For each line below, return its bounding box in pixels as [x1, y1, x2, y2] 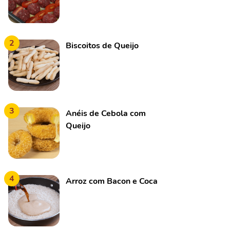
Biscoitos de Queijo [66, 40, 139, 51]
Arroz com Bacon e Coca [66, 176, 158, 187]
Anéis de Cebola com [66, 108, 146, 119]
